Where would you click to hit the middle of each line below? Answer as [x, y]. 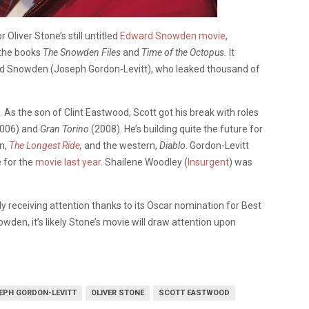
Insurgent [208, 162]
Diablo [172, 146]
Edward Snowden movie [173, 36]
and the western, [122, 146]
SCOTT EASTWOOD [194, 293]
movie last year [68, 162]
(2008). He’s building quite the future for [176, 129]
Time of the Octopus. [184, 52]
